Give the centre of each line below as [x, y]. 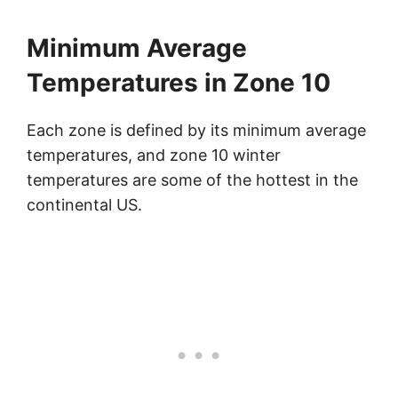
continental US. [84, 205]
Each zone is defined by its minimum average [196, 131]
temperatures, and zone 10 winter [154, 155]
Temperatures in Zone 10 [179, 83]
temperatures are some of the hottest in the [192, 180]
